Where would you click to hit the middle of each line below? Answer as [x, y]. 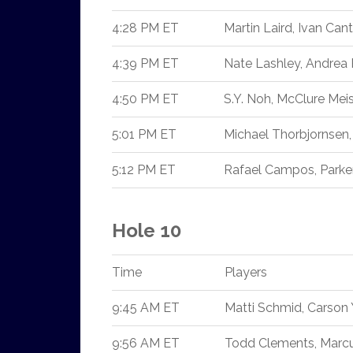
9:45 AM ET [146, 308]
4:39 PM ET [145, 63]
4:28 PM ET [145, 28]
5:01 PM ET [144, 134]
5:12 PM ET [144, 170]
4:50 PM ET [145, 99]
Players [246, 272]
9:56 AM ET [146, 343]
